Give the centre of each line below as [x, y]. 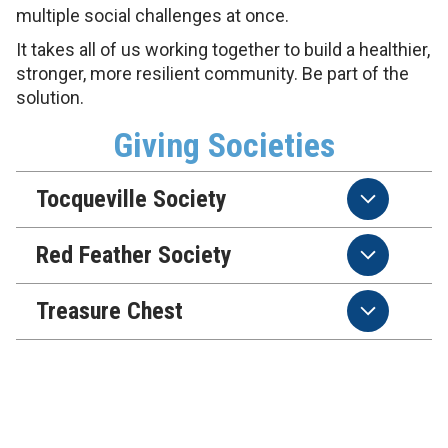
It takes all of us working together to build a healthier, [223, 49]
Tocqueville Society [131, 199]
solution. [50, 97]
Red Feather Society [134, 255]
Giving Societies [224, 145]
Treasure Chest [109, 311]
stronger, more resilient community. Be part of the [212, 73]
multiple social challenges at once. [152, 15]
